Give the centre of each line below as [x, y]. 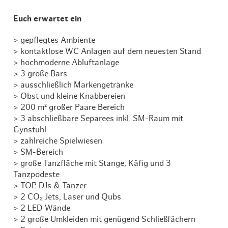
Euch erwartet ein [48, 19]
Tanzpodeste [37, 175]
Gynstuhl [30, 130]
